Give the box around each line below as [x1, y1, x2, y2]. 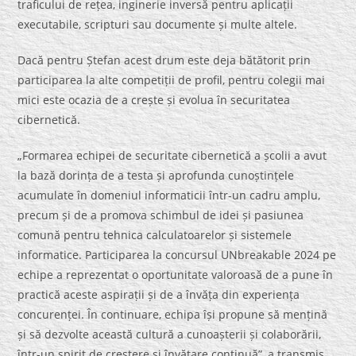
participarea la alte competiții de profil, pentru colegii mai [17, 72, 326, 88]
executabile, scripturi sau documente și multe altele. [17, 17, 298, 33]
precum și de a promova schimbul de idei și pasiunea [17, 207, 304, 223]
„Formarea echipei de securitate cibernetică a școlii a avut [17, 148, 327, 164]
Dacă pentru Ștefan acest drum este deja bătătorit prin [17, 52, 311, 68]
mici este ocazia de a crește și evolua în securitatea [17, 92, 291, 108]
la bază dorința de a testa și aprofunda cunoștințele [17, 168, 295, 184]
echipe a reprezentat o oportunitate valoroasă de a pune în [17, 267, 334, 283]
